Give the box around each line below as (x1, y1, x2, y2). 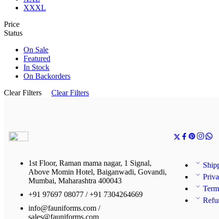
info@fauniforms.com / (28, 204, 100, 212)
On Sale (23, 45, 48, 54)
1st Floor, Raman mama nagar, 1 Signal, (28, 159, 152, 167)
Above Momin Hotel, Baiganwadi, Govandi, (28, 168, 167, 176)
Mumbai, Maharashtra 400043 (28, 176, 122, 185)
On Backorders (23, 72, 70, 80)
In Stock (23, 63, 49, 71)
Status (4, 29, 22, 37)
